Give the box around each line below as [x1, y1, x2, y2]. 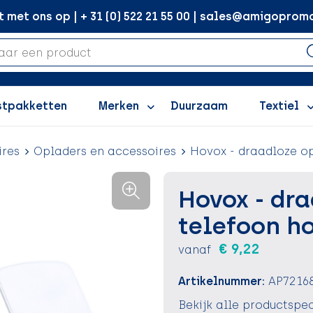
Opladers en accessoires [33, 145, 176, 158]
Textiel [259, 99, 299, 112]
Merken [98, 99, 139, 112]
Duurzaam [170, 99, 228, 112]
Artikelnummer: [177, 275, 265, 288]
